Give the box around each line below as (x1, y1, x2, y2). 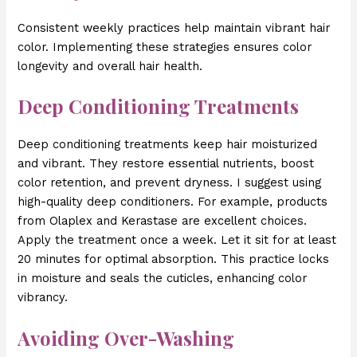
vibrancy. (18, 290, 69, 305)
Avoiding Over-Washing (18, 324, 235, 351)
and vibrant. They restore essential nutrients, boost (18, 156, 315, 171)
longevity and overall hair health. (18, 59, 203, 74)
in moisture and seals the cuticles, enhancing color (18, 271, 308, 286)
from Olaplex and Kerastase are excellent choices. (18, 214, 308, 229)
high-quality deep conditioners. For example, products (18, 194, 328, 210)
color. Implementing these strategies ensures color (18, 40, 312, 55)
